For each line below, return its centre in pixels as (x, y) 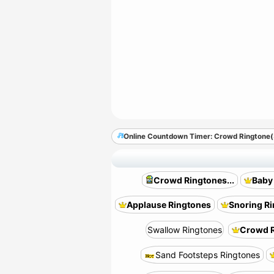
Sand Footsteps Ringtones (208, 255)
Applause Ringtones (169, 205)
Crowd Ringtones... (194, 180)
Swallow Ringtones (184, 230)
